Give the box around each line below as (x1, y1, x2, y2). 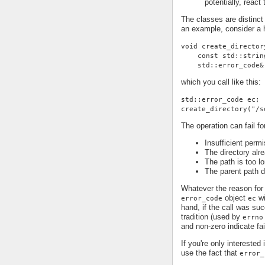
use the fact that (181, 248, 240, 257)
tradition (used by (181, 212, 243, 221)
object (222, 193, 248, 202)
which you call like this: (181, 77, 261, 86)
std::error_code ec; (181, 95, 260, 103)
